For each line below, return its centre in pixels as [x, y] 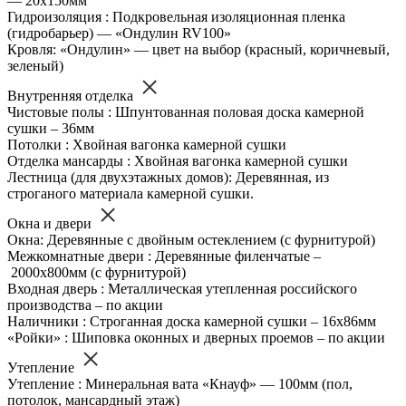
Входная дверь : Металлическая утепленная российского [182, 289]
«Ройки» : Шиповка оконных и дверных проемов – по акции [196, 338]
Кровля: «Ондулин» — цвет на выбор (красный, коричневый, [198, 50]
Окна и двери [51, 224]
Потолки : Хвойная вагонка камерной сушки [147, 145]
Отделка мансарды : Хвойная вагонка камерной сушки [178, 161]
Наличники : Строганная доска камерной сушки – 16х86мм [192, 322]
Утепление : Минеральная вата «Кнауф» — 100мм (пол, [180, 384]
